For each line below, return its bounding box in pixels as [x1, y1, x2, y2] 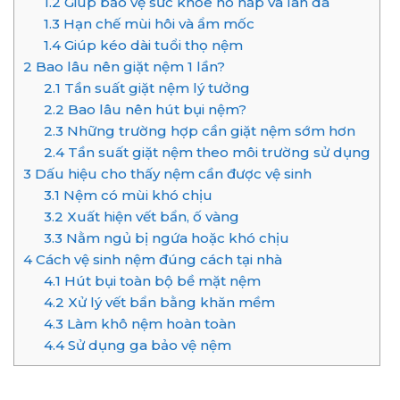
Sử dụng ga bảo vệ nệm [63, 337, 231, 354]
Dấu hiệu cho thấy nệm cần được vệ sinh [31, 165, 312, 183]
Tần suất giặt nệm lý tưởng [60, 79, 250, 97]
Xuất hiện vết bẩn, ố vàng [62, 208, 239, 226]
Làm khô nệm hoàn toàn [62, 315, 236, 333]
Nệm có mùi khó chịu [59, 187, 212, 204]
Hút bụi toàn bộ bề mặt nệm [60, 272, 261, 290]
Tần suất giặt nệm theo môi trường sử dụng [63, 144, 371, 162]
